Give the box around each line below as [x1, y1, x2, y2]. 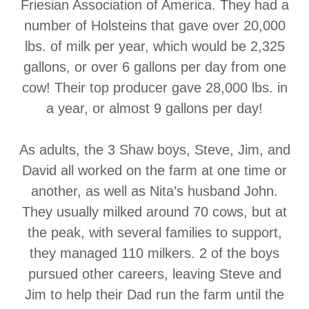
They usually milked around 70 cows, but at [22, 204, 287, 219]
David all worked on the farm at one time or [22, 163, 287, 178]
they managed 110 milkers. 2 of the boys [30, 246, 279, 261]
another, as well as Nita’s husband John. [31, 183, 278, 199]
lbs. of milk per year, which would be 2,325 [24, 39, 285, 54]
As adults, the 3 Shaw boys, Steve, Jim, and [19, 142, 290, 157]
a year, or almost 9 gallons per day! [46, 101, 263, 116]
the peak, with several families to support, [27, 225, 282, 240]
